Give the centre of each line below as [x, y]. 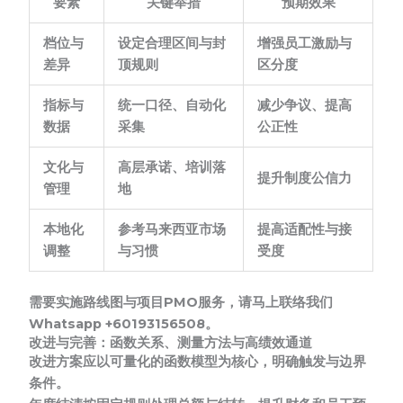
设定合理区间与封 [172, 44]
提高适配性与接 [305, 230]
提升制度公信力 [305, 179]
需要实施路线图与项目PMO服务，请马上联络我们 [181, 303]
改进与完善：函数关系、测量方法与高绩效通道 [171, 343]
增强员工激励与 [305, 44]
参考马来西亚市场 [172, 230]
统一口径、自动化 [172, 106]
